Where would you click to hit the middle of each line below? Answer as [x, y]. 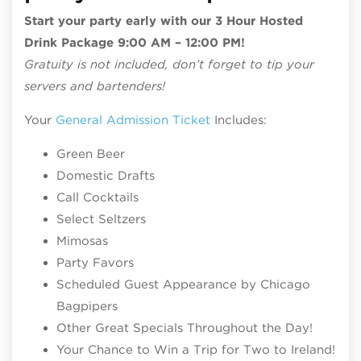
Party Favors [95, 263]
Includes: [239, 120]
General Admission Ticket [133, 120]
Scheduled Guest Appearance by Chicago [183, 284]
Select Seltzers [101, 219]
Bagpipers [87, 306]
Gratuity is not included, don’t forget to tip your [169, 64]
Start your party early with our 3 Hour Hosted [164, 21]
